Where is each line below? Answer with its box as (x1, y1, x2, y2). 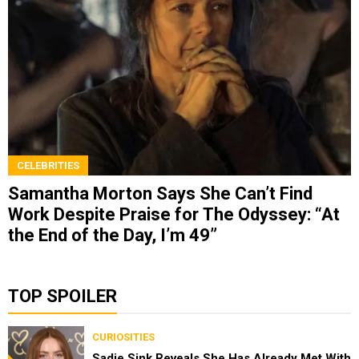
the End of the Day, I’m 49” (8, 224, 217, 245)
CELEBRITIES (17, 159, 79, 171)
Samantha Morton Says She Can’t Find (8, 183, 313, 204)
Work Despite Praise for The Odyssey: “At (8, 204, 340, 224)
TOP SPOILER (8, 285, 117, 306)
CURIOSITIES (92, 330, 155, 343)
